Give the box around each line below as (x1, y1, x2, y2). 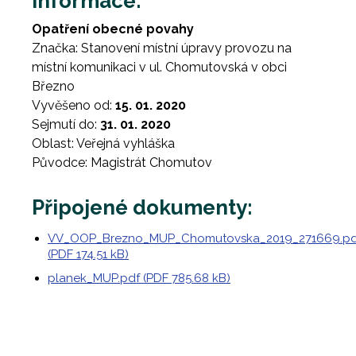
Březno (32, 79, 75, 94)
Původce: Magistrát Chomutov (32, 155, 212, 170)
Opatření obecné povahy (32, 21, 194, 37)
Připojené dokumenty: (32, 195, 253, 219)
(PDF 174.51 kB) (48, 247, 129, 261)
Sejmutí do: (32, 117, 97, 132)
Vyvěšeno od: (32, 98, 112, 113)
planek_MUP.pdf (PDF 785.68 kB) (48, 271, 230, 285)
